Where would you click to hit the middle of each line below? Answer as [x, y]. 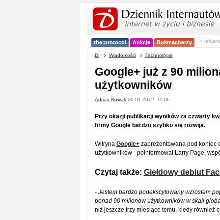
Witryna [105, 144]
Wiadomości [122, 55]
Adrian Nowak [110, 99]
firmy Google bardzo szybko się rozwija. [150, 125]
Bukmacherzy [174, 42]
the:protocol [110, 42]
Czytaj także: [119, 172]
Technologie [159, 55]
